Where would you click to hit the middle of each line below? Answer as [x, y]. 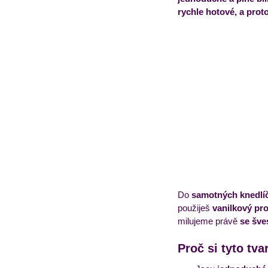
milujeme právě [209, 221]
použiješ [195, 208]
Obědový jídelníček [188, 38]
